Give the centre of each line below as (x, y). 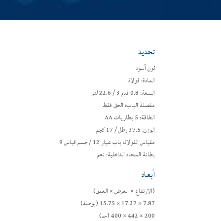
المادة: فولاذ (141, 81)
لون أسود (145, 69)
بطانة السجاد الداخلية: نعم (126, 155)
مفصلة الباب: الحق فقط (129, 106)
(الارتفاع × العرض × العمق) (124, 191)
